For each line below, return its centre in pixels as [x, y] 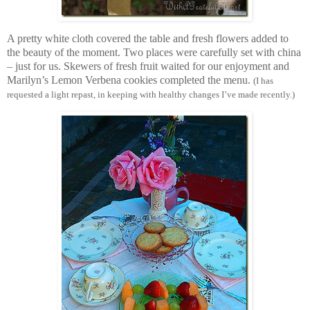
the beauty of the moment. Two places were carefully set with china [154, 53]
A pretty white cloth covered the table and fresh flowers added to [148, 39]
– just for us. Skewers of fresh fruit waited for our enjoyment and [148, 66]
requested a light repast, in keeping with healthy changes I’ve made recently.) [151, 95]
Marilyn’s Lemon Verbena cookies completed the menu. [130, 80]
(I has [263, 81]
